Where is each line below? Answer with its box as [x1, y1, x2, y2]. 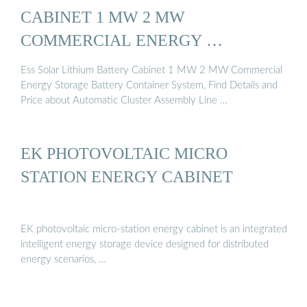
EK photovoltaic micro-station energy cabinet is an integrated [21, 224, 287, 235]
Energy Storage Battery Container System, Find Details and [21, 79, 278, 90]
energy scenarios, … [21, 254, 106, 265]
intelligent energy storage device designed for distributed [21, 239, 269, 250]
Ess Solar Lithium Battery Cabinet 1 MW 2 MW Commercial [21, 64, 282, 75]
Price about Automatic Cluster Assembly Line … [21, 95, 228, 106]
